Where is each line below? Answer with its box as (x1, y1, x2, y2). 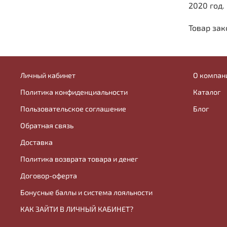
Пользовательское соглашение (20, 104, 126, 113)
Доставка (20, 137, 53, 146)
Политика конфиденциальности (20, 87, 128, 96)
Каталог (193, 87, 221, 96)
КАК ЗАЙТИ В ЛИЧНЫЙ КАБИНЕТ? (20, 204, 133, 213)
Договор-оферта (20, 171, 77, 180)
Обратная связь (20, 121, 73, 130)
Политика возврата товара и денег (20, 154, 138, 163)
